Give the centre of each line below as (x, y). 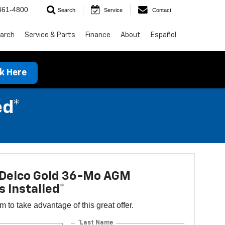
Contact (162, 10)
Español (163, 35)
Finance (98, 35)
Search (67, 10)
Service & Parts (50, 35)
